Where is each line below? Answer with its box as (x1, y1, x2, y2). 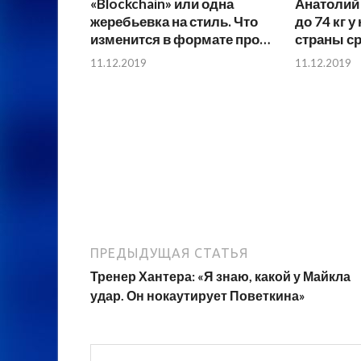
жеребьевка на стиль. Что (90, 13, 258, 31)
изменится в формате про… (90, 31, 270, 48)
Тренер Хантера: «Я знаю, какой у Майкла (90, 268, 351, 284)
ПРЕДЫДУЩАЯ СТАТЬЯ (90, 245, 248, 260)
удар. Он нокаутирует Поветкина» (90, 287, 305, 303)
